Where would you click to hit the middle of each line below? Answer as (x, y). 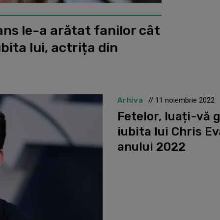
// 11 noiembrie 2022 (181, 100)
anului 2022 (151, 147)
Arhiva (130, 100)
